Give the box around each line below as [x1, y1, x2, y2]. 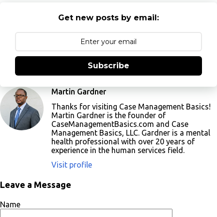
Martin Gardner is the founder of [51, 110, 166, 120]
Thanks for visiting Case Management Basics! [51, 102, 211, 111]
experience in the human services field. [51, 145, 185, 155]
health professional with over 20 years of [51, 137, 195, 146]
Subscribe [88, 61, 129, 71]
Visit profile [51, 160, 92, 169]
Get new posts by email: [58, 13, 159, 23]
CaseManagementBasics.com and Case [51, 119, 188, 128]
